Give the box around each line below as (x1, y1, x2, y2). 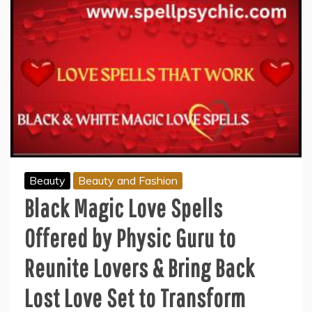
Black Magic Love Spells (24, 194, 223, 223)
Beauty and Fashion (78, 173, 178, 188)
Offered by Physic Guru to (24, 224, 236, 253)
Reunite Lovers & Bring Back (24, 253, 255, 283)
